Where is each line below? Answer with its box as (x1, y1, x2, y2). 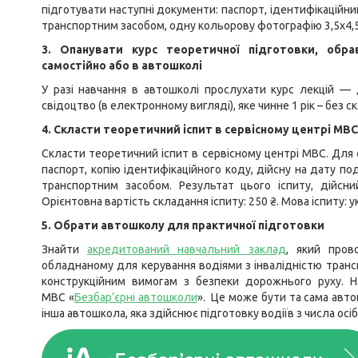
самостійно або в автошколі (42, 59, 202, 72)
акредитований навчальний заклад (87, 243, 286, 256)
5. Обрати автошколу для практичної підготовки (42, 219, 324, 232)
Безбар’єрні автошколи (74, 291, 197, 304)
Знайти (42, 243, 88, 256)
